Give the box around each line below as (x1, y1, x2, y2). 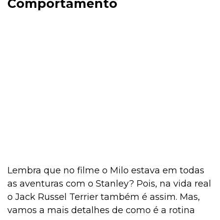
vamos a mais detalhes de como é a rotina (7, 205, 195, 216)
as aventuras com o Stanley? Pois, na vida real (7, 178, 211, 190)
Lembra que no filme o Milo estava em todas (7, 165, 204, 176)
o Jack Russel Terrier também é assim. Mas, (7, 192, 200, 203)
